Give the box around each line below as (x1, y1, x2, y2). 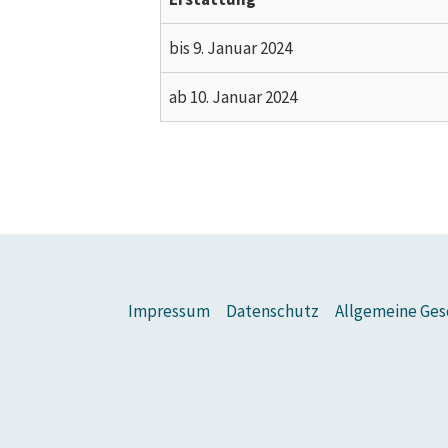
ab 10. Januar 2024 (169, 85, 297, 108)
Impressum (128, 299, 210, 322)
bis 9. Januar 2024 (169, 36, 292, 59)
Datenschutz (226, 299, 319, 322)
